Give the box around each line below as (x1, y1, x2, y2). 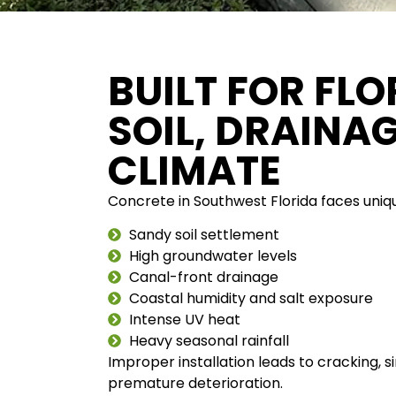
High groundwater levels (128, 245, 297, 266)
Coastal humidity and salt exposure (128, 287, 373, 308)
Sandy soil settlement (128, 224, 279, 245)
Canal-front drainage (128, 266, 278, 287)
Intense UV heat (128, 308, 240, 330)
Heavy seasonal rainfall (128, 330, 289, 351)
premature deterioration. (108, 372, 283, 393)
